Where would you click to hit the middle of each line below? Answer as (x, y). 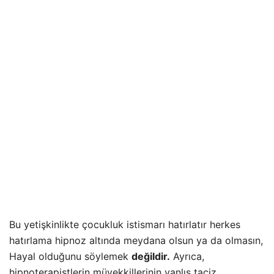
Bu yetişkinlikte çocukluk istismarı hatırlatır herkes (125, 225)
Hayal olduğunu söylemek (70, 257)
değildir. (151, 257)
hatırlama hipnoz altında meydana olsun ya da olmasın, (136, 241)
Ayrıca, (187, 257)
